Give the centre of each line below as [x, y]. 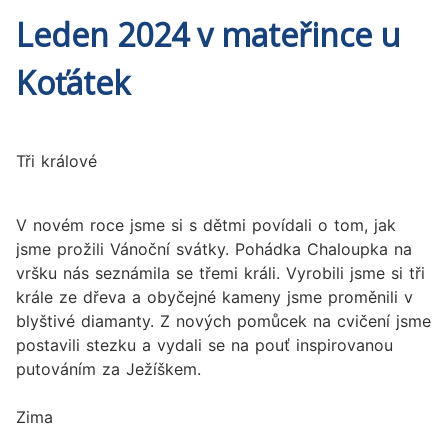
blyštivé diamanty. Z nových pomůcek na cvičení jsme [223, 321]
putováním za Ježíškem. [111, 369]
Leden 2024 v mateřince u [208, 34]
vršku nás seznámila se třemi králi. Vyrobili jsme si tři [220, 273]
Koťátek [73, 82]
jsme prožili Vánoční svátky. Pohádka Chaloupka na [214, 249]
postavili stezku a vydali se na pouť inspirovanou [204, 345]
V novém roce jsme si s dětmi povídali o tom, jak [206, 225]
